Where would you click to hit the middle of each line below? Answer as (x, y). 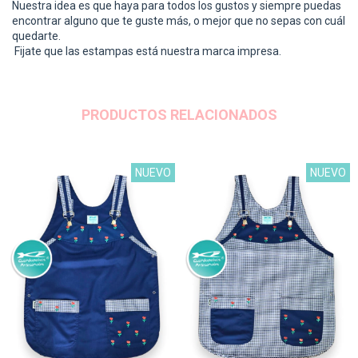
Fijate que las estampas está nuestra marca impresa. (147, 51)
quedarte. (36, 36)
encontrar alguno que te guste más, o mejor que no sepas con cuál (179, 20)
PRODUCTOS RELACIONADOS (179, 114)
